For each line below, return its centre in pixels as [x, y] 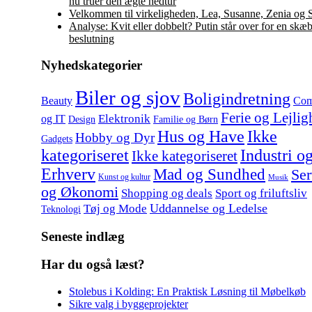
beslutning [92, 38]
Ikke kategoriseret [185, 156]
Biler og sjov [128, 97]
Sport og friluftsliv [261, 193]
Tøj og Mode [115, 209]
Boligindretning [237, 99]
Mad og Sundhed [209, 174]
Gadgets [57, 139]
